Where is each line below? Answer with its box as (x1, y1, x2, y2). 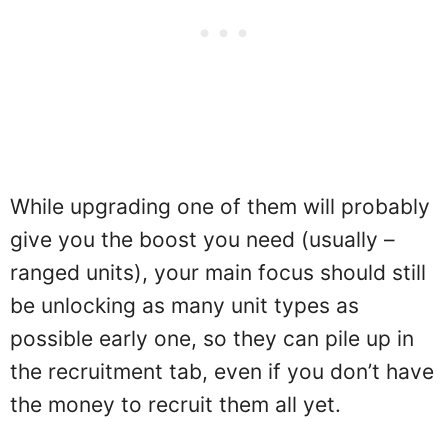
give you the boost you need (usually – (10, 227, 395, 252)
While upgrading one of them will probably (10, 194, 430, 219)
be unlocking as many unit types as (10, 293, 359, 318)
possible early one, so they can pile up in (10, 326, 414, 351)
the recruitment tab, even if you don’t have (10, 359, 434, 384)
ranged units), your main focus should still (10, 260, 426, 285)
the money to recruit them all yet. (10, 392, 341, 417)
